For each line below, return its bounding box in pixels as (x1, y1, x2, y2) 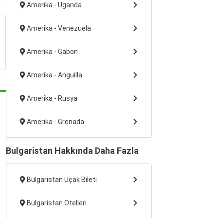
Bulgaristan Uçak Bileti (27, 176, 97, 183)
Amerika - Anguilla (27, 71, 82, 79)
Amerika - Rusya (27, 94, 77, 102)
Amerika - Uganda (27, 1, 82, 9)
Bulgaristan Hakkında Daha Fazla (6, 145, 139, 156)
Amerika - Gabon (27, 48, 78, 55)
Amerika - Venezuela (27, 24, 91, 32)
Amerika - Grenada (27, 118, 84, 126)
